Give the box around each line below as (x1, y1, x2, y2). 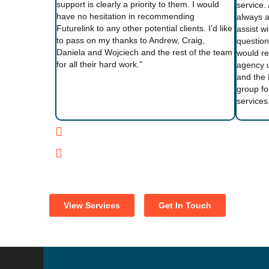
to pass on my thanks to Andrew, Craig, (56, 35, 205, 45)
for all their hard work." (56, 59, 142, 69)
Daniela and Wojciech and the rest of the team (56, 47, 232, 57)
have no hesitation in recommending (56, 11, 195, 21)
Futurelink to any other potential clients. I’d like (56, 23, 232, 33)
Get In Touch (159, 201, 211, 210)
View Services (64, 201, 120, 210)
